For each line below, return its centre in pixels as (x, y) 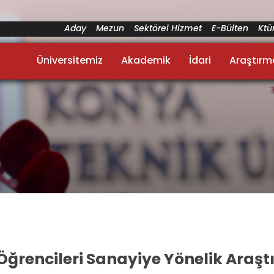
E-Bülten (230, 28)
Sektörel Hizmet (168, 28)
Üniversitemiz (70, 60)
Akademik (146, 60)
